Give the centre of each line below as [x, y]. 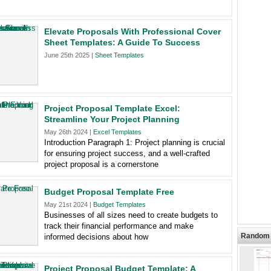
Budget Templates [119, 204]
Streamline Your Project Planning [112, 119]
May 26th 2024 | [69, 132]
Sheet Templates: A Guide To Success [122, 42]
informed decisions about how [96, 237]
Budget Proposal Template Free [109, 192]
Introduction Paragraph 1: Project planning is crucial [135, 142]
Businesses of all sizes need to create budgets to [131, 215]
